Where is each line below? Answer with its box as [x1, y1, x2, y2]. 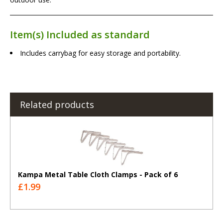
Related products [20, 99, 94, 111]
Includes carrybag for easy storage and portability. [20, 48, 181, 58]
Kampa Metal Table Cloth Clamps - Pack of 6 [18, 170, 178, 180]
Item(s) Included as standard [10, 28, 150, 42]
